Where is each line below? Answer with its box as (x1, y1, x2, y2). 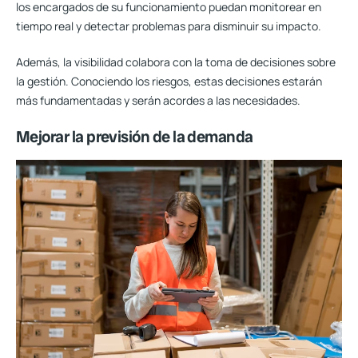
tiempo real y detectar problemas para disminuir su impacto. (16, 18, 321, 34)
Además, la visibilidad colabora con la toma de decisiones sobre (16, 54, 336, 70)
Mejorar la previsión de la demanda (16, 126, 253, 148)
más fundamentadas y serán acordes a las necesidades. (16, 93, 300, 109)
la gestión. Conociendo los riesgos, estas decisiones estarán (16, 74, 322, 89)
